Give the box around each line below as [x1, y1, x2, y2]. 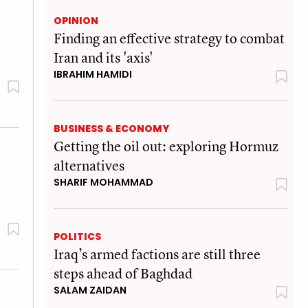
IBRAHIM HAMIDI [54, 67, 132, 81]
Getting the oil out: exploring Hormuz [54, 136, 278, 155]
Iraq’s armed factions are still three [54, 244, 261, 263]
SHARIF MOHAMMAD [54, 175, 153, 189]
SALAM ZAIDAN [54, 283, 126, 297]
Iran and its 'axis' [54, 47, 153, 67]
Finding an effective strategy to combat [54, 28, 285, 47]
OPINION [54, 13, 98, 27]
